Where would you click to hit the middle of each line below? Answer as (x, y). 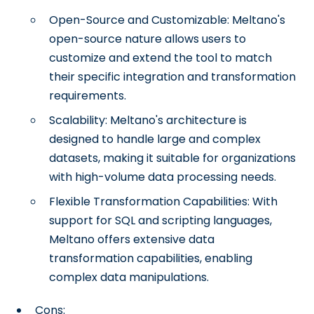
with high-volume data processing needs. (163, 177)
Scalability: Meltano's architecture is (148, 120)
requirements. (88, 96)
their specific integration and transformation (173, 77)
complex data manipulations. (129, 277)
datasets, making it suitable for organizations (173, 158)
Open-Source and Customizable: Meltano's (168, 20)
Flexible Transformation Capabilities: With (164, 202)
